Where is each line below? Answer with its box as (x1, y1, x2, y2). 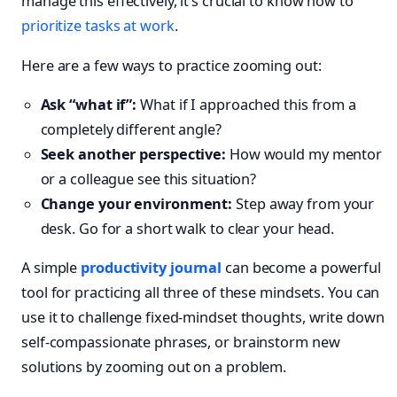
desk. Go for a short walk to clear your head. (40, 219, 335, 239)
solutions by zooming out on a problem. (21, 357, 287, 378)
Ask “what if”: (40, 95, 137, 115)
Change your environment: (40, 194, 233, 214)
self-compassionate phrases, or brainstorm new (21, 332, 340, 353)
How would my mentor (226, 144, 383, 165)
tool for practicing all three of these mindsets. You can (21, 283, 380, 303)
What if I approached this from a (136, 95, 356, 115)
